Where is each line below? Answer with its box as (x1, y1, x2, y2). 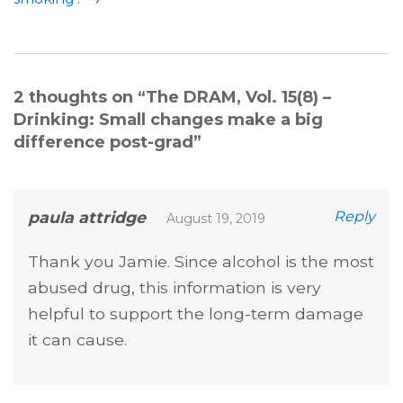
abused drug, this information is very (28, 278, 321, 298)
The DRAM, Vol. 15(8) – (146, 87, 331, 108)
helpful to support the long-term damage (28, 304, 363, 324)
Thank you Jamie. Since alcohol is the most (28, 252, 374, 272)
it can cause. (28, 330, 127, 350)
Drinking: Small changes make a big (13, 110, 323, 130)
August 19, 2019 (166, 210, 265, 228)
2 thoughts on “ (13, 87, 146, 108)
